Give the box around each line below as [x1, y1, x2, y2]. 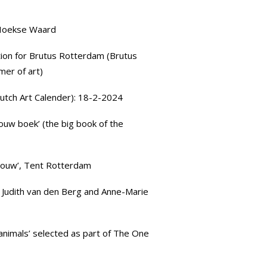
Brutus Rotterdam [29, 49, 104, 61]
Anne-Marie [101, 185, 148, 197]
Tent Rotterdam [24, 159, 91, 171]
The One [113, 227, 149, 239]
